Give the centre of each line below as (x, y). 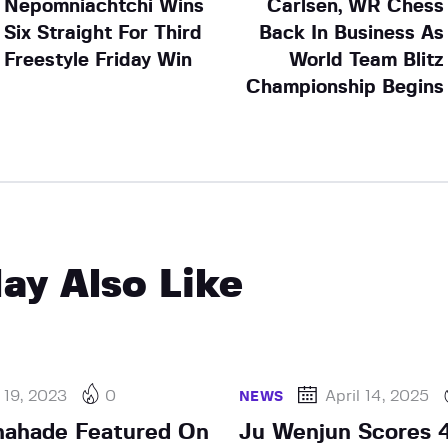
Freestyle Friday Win (97, 60)
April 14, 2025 (377, 395)
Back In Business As (352, 33)
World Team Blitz (367, 60)
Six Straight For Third (102, 33)
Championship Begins (345, 87)
